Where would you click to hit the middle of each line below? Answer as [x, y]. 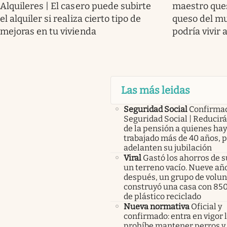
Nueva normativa [156, 207]
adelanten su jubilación [167, 148]
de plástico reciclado [162, 197]
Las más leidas [155, 90]
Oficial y [206, 207]
